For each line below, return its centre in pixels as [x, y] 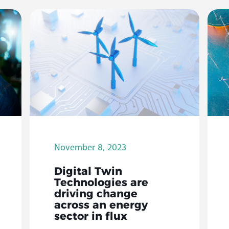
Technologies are [101, 184]
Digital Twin [88, 172]
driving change [96, 195]
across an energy [101, 206]
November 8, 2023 [90, 147]
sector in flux [90, 217]
